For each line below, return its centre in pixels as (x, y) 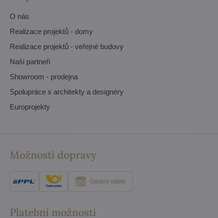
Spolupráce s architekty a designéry (67, 91)
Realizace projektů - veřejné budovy (67, 46)
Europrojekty (30, 107)
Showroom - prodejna (44, 76)
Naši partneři (30, 61)
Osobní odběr (108, 182)
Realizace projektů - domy (51, 31)
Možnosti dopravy (53, 155)
